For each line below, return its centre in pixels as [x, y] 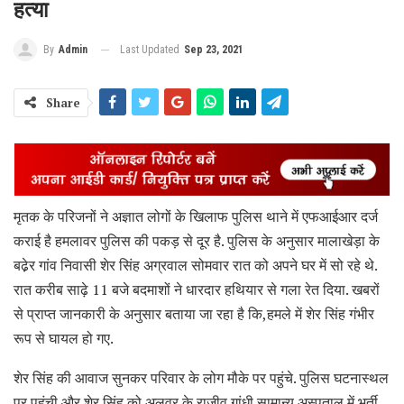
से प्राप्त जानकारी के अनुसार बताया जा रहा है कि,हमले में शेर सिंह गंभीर [194, 313]
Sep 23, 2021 [214, 49]
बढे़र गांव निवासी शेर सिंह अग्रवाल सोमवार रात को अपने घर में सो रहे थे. [195, 265]
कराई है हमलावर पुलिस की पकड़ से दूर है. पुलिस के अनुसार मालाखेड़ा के [197, 240]
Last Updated [151, 49]
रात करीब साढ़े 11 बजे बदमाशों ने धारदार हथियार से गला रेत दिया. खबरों [197, 289]
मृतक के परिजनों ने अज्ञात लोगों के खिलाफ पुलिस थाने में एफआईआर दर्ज [196, 216]
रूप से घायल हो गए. [64, 338]
